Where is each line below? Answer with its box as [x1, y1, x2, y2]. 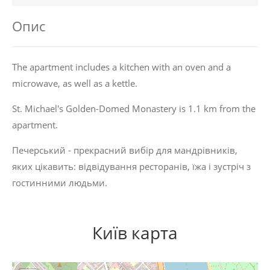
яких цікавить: [12, 160, 78, 172]
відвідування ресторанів [78, 160, 187, 172]
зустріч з [213, 160, 251, 172]
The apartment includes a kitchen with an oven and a [12, 61, 231, 73]
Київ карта [92, 221, 178, 244]
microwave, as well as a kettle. [12, 77, 137, 89]
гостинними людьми [12, 177, 105, 189]
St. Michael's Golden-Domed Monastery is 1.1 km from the [12, 102, 256, 115]
